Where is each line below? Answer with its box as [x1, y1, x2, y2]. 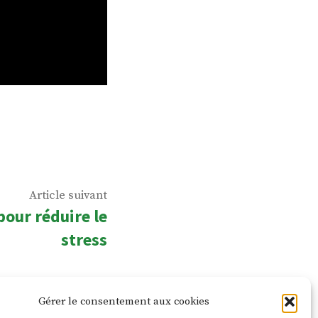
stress [61, 228, 107, 251]
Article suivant [29, 187, 107, 203]
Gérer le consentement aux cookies [38, 295, 210, 308]
